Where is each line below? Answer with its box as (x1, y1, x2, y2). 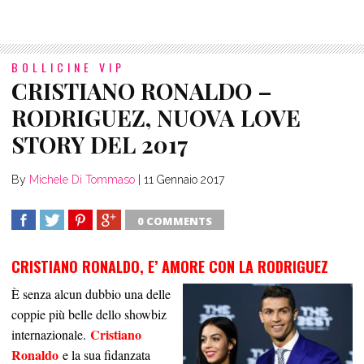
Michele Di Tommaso (29, 173, 135, 187)
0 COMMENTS (137, 214, 212, 229)
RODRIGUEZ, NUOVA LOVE (11, 102, 301, 133)
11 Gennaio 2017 (144, 173, 224, 187)
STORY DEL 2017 (11, 129, 188, 160)
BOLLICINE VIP (11, 58, 125, 76)
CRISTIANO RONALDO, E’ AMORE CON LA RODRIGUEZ (11, 256, 328, 278)
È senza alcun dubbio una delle (11, 285, 171, 303)
